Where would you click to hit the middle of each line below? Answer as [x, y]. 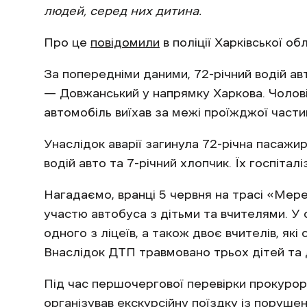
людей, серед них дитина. [123, 11]
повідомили [125, 42]
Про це [67, 42]
